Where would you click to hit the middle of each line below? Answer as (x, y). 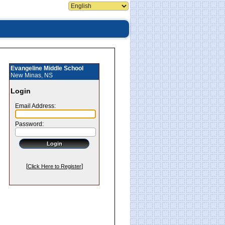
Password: (27, 124)
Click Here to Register (54, 166)
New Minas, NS (32, 75)
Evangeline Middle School (47, 68)
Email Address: (33, 106)
